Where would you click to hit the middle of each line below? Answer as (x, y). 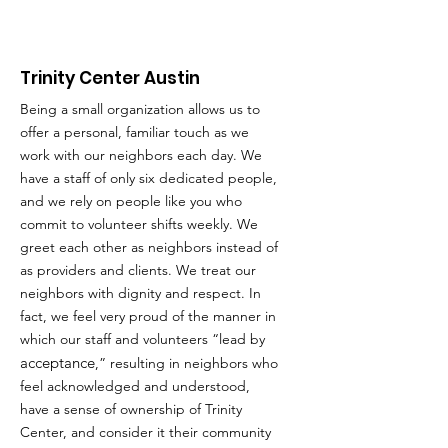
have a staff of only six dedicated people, (148, 178)
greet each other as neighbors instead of (149, 247)
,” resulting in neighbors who (186, 363)
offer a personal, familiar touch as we (134, 132)
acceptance (57, 362)
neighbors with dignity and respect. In (140, 293)
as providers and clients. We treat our (138, 270)
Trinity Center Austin (110, 78)
